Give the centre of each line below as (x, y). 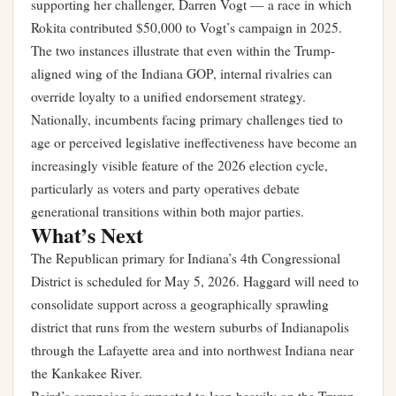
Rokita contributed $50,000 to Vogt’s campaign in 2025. (187, 28)
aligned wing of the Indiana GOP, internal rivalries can (182, 74)
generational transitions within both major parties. (168, 212)
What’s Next (87, 235)
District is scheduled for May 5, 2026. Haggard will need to (195, 282)
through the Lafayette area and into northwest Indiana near (192, 350)
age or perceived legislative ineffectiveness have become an (194, 143)
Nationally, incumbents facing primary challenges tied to (187, 120)
